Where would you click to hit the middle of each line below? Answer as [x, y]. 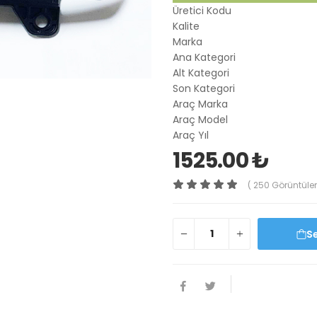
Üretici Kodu [202, 11]
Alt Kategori [201, 73]
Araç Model [200, 120]
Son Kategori [204, 88]
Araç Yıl [191, 135]
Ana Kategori [204, 57]
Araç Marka [200, 104]
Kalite [186, 26]
